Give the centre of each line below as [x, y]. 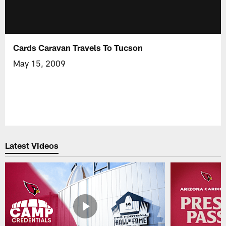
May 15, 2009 [40, 63]
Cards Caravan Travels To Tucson [78, 47]
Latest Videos [32, 146]
